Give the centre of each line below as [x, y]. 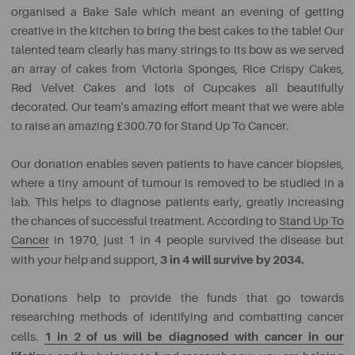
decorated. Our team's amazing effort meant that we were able [177, 107]
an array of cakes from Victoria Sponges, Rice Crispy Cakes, [177, 69]
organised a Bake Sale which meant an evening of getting [177, 12]
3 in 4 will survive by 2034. [232, 260]
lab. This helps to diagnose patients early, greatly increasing [177, 202]
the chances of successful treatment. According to [145, 221]
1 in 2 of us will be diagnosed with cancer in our [194, 337]
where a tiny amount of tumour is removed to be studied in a [177, 183]
